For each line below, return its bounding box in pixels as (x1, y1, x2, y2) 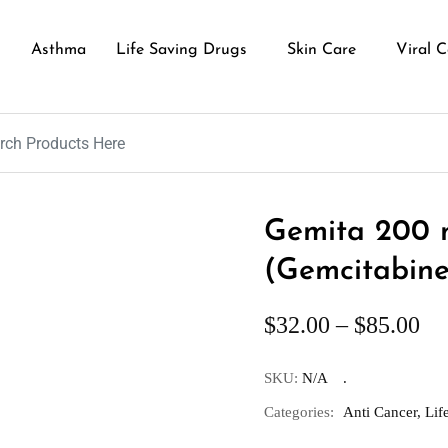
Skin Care (286, 42, 356, 58)
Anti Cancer (343, 404, 417, 420)
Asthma (30, 42, 86, 58)
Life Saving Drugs (115, 42, 247, 58)
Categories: (264, 404, 334, 420)
